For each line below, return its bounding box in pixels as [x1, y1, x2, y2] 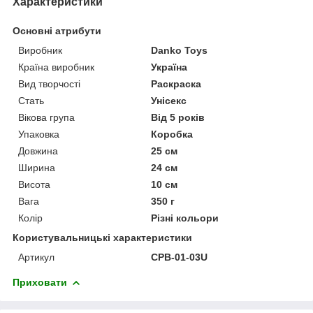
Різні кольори [151, 212, 219, 224]
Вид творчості [18, 78, 80, 89]
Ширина [18, 161, 55, 173]
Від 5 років [151, 111, 205, 123]
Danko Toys [151, 44, 208, 56]
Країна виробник [18, 61, 94, 73]
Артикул [18, 251, 54, 263]
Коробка [151, 128, 194, 140]
